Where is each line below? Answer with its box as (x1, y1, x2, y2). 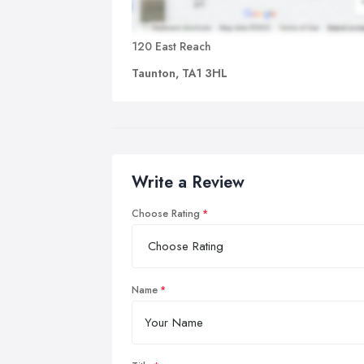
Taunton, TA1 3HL (132, 64, 227, 81)
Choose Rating (132, 206, 200, 221)
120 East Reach (132, 37, 211, 54)
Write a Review (132, 170, 245, 194)
